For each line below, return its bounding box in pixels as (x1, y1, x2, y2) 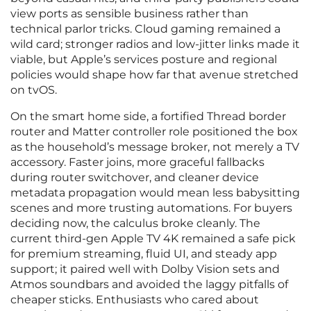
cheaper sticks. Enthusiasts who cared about (10, 293, 259, 307)
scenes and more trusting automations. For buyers (10, 201, 292, 215)
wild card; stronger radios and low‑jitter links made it (10, 37, 300, 51)
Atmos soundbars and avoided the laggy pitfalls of (10, 278, 288, 292)
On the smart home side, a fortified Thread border (10, 110, 286, 124)
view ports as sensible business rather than (10, 7, 249, 21)
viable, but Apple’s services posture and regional (10, 53, 277, 67)
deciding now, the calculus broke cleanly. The (10, 217, 260, 230)
